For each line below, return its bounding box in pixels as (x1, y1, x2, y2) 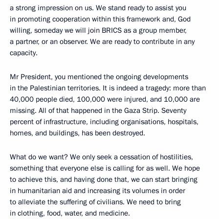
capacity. (10, 48, 38, 58)
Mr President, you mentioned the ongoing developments (10, 72, 188, 82)
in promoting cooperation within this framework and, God (10, 14, 191, 24)
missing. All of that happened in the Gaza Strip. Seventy (10, 106, 186, 115)
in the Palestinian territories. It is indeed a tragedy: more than (10, 83, 206, 93)
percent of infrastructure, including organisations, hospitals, (10, 117, 198, 127)
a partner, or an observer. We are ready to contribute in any (10, 37, 195, 46)
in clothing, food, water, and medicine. (10, 208, 130, 218)
